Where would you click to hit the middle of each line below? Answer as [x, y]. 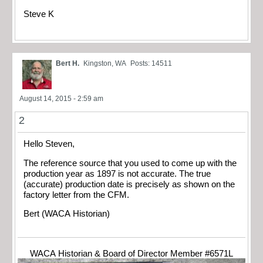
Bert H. [68, 64]
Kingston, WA [105, 64]
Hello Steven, [49, 144]
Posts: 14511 [151, 64]
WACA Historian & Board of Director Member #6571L [131, 253]
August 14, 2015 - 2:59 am [61, 99]
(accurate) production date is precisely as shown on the [129, 184]
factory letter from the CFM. [76, 195]
